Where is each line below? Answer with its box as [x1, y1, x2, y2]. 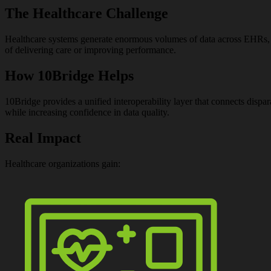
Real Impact [5, 130, 81, 146]
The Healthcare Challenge [5, 5, 168, 22]
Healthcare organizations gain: [5, 158, 120, 169]
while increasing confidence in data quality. [5, 107, 169, 118]
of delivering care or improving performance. [5, 45, 176, 56]
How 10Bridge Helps [5, 68, 134, 84]
